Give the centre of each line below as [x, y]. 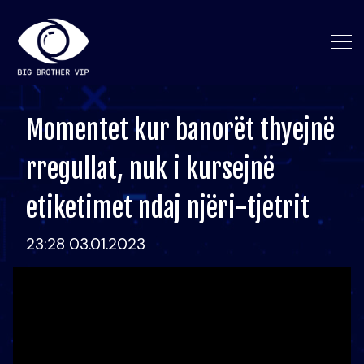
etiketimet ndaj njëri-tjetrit [168, 208]
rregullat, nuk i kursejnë [150, 169]
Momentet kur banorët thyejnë [180, 130]
